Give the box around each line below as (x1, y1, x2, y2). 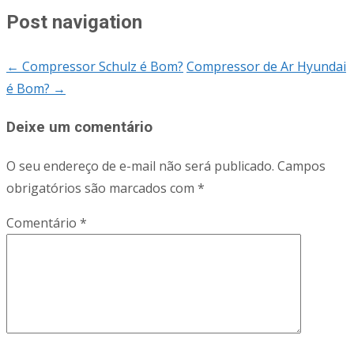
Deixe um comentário (6, 118, 153, 136)
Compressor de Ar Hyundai (186, 57, 346, 75)
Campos (277, 157, 326, 175)
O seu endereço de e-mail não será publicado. (6, 157, 274, 175)
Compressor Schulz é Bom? (19, 57, 183, 75)
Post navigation (6, 10, 142, 33)
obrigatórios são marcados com (6, 179, 198, 198)
